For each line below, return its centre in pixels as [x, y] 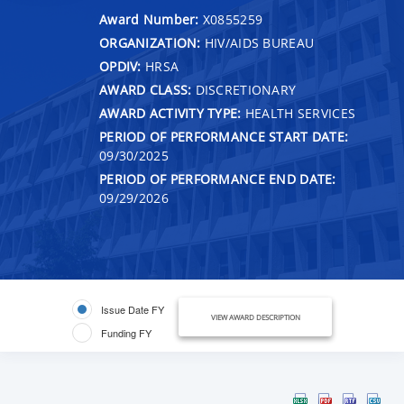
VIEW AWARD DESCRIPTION [255, 317]
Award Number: [151, 19]
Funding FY [126, 332]
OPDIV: [120, 66]
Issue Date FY [133, 309]
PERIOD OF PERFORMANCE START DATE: [224, 136]
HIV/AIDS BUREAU [257, 42]
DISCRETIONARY [244, 89]
